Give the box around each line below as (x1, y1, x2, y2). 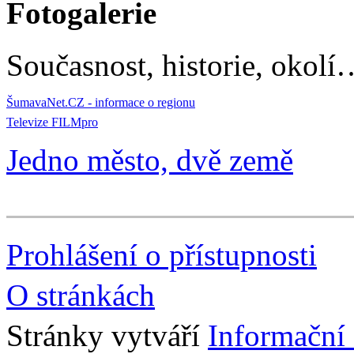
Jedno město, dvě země (6, 142, 293, 177)
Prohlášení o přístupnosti (6, 237, 317, 272)
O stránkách (6, 278, 155, 313)
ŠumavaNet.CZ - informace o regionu (6, 96, 195, 110)
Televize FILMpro (6, 115, 98, 129)
